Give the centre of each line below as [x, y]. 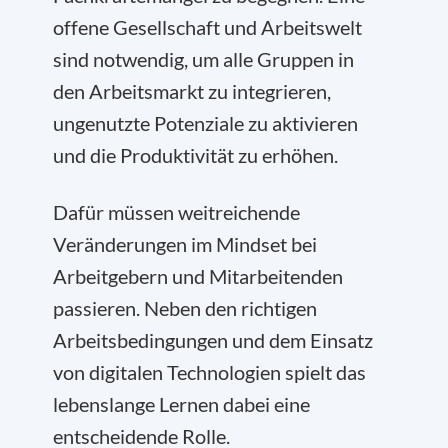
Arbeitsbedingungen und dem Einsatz [213, 339]
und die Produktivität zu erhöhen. [195, 154]
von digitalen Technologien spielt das [209, 371]
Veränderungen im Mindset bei [185, 243]
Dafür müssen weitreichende [176, 211]
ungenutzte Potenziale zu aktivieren [205, 122]
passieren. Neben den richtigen [185, 307]
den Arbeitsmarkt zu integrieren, [192, 90]
